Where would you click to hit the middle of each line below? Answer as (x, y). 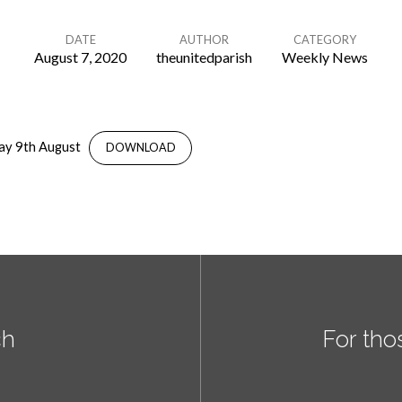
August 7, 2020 (80, 57)
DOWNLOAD (140, 148)
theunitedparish (204, 57)
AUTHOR (204, 39)
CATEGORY (325, 39)
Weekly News (325, 57)
